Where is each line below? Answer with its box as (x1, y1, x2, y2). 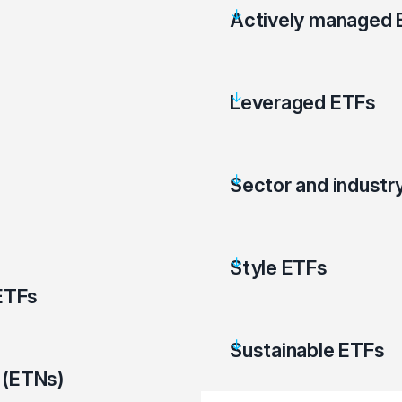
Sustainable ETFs (230, 338, 385, 362)
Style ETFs (230, 256, 328, 279)
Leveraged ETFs (230, 91, 376, 114)
